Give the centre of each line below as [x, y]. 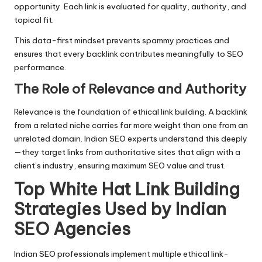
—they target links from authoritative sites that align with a [127, 152]
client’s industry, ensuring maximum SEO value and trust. [120, 165]
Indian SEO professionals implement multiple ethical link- [121, 254]
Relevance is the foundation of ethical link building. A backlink [131, 111]
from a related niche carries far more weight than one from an [131, 125]
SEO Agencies [72, 229]
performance [39, 68]
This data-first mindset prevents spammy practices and [122, 41]
